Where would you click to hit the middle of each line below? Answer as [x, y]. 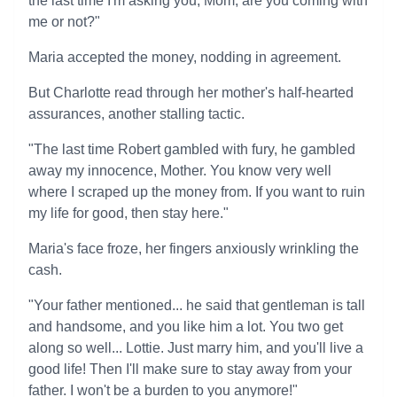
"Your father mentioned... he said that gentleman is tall [197, 305]
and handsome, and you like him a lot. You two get [186, 327]
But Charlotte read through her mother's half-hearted [191, 93]
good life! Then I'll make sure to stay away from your [190, 369]
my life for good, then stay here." [128, 213]
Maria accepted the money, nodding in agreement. [185, 57]
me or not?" [64, 22]
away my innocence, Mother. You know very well [180, 171]
